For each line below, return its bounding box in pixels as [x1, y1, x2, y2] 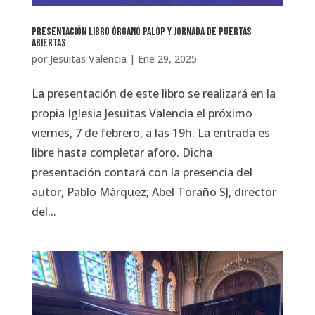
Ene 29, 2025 [137, 51, 197, 65]
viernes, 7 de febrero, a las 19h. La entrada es [31, 124, 270, 141]
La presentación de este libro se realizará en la [31, 85, 276, 101]
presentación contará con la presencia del [31, 164, 252, 180]
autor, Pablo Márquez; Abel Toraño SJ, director [31, 184, 276, 200]
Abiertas [31, 36, 66, 50]
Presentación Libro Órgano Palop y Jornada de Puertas [31, 25, 252, 39]
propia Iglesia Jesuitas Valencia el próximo [31, 105, 252, 121]
